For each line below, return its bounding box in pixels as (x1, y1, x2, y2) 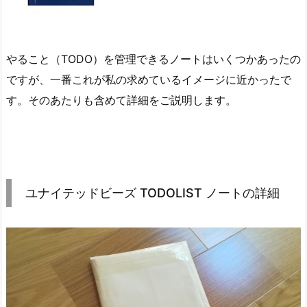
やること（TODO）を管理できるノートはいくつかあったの (6, 51, 301, 66)
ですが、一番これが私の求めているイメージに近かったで (6, 72, 291, 86)
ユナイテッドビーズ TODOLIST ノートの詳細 (25, 186, 280, 201)
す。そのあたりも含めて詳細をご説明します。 (6, 93, 236, 107)
